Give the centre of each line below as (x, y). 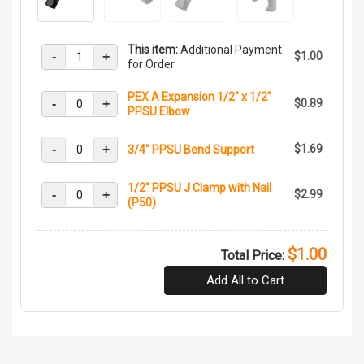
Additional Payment (230, 49)
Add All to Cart (245, 280)
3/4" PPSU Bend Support (191, 149)
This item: (153, 49)
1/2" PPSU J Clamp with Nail (199, 187)
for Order (151, 64)
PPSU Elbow (159, 111)
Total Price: (254, 255)
